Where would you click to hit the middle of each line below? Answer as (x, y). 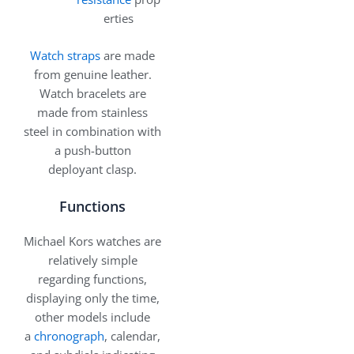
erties (118, 19)
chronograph (69, 335)
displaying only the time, (92, 298)
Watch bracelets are (92, 93)
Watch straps (65, 55)
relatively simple (92, 260)
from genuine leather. (92, 74)
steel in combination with (92, 131)
